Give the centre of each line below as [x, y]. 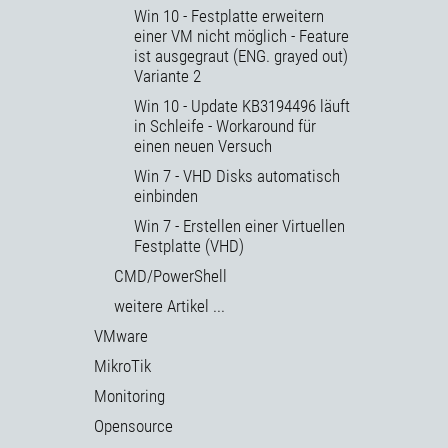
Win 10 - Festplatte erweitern [229, 16]
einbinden [166, 196]
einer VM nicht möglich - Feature [241, 36]
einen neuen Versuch [203, 146]
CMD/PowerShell [170, 276]
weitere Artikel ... [169, 306]
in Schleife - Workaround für [225, 126]
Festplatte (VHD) [189, 246]
